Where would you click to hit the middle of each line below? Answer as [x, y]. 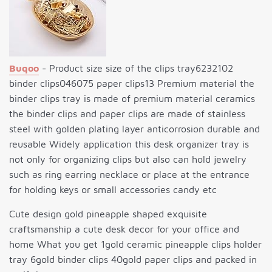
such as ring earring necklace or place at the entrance [129, 175]
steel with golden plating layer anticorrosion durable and [134, 129]
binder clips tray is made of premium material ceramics [132, 99]
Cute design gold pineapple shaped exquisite [108, 214]
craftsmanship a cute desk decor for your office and [124, 229]
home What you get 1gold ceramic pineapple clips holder [135, 244]
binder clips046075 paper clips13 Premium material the [132, 83]
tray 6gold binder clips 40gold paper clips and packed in [133, 260]
